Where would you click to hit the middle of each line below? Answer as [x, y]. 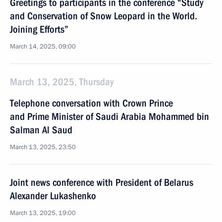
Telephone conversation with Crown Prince [91, 103]
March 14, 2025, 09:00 [43, 47]
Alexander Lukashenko [53, 196]
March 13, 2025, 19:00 [43, 213]
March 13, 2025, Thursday [62, 82]
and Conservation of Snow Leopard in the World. [104, 16]
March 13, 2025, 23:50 [43, 147]
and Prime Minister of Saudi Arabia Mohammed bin [110, 116]
